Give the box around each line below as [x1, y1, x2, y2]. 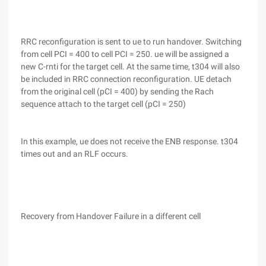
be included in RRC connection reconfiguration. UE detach [21, 74, 232, 84]
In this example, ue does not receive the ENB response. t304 [21, 137, 238, 146]
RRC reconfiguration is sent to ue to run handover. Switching [21, 37, 242, 46]
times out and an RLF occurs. [21, 149, 128, 159]
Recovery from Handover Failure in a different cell [21, 211, 201, 221]
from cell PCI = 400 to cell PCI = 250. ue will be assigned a [21, 49, 229, 59]
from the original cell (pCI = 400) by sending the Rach [21, 87, 214, 96]
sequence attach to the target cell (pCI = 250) [21, 99, 186, 109]
